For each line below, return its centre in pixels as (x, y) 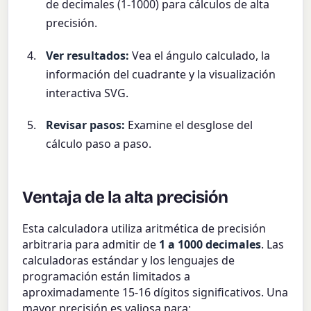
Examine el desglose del (189, 125)
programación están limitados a (107, 277)
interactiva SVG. (87, 93)
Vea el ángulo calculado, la (200, 55)
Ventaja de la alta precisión (126, 197)
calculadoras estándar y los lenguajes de (129, 261)
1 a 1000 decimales (210, 245)
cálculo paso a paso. (99, 144)
